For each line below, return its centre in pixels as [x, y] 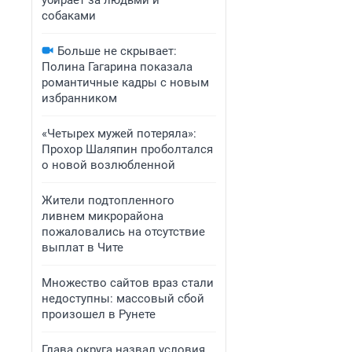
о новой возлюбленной [108, 165]
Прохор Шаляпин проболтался [127, 149]
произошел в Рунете [99, 314]
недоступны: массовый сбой [123, 299]
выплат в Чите [82, 247]
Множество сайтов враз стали [128, 283]
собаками [69, 16]
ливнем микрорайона [103, 216]
